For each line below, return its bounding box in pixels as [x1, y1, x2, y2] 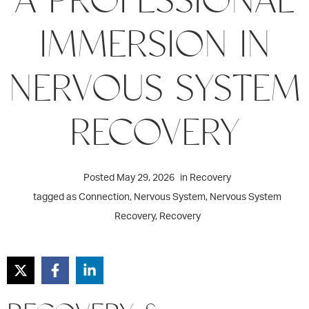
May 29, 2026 [117, 172, 175, 183]
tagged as [33, 192, 77, 202]
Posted [83, 172, 117, 183]
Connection [79, 192, 130, 202]
